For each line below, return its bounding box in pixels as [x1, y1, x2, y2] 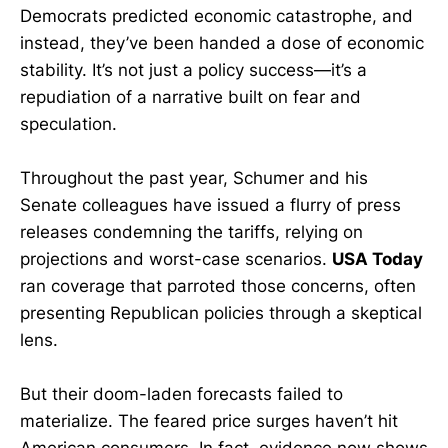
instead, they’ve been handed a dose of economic [20, 32, 424, 53]
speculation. [20, 113, 117, 134]
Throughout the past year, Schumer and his [20, 167, 368, 188]
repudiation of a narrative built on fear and [20, 86, 361, 107]
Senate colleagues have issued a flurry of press [20, 194, 401, 215]
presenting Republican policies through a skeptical [20, 302, 422, 323]
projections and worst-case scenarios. [20, 248, 332, 269]
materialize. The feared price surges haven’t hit [20, 411, 398, 432]
